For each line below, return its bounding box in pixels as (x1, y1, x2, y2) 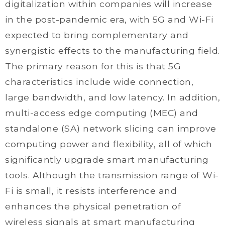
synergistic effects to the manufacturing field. (5, 45, 220, 56)
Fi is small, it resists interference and (5, 185, 177, 196)
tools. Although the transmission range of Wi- (5, 170, 219, 180)
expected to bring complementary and (5, 30, 189, 40)
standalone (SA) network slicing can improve (5, 123, 216, 134)
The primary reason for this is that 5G (5, 61, 181, 71)
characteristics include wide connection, (5, 76, 193, 87)
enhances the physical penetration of (5, 201, 181, 211)
